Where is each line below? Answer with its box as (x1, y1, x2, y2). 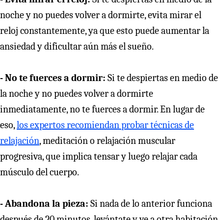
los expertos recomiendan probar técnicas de (17, 119, 194, 131)
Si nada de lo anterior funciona (88, 198, 212, 210)
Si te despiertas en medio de (106, 72, 218, 84)
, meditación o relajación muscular (39, 135, 175, 147)
